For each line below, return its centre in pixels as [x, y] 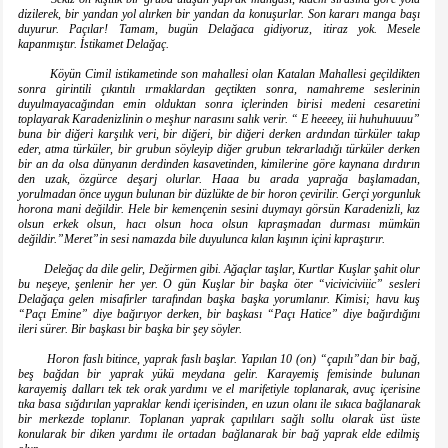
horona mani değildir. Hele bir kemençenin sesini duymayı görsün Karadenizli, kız [219, 209]
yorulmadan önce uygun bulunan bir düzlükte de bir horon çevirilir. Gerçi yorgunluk [219, 194]
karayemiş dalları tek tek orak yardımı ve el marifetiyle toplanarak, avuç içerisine [219, 389]
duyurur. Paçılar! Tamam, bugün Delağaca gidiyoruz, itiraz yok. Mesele [219, 29]
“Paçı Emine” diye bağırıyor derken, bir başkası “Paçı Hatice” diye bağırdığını [219, 314]
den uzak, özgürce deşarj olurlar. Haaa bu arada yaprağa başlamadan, [219, 179]
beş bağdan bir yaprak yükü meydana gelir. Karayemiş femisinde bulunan [219, 374]
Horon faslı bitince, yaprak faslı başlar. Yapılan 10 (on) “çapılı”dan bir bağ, [219, 359]
